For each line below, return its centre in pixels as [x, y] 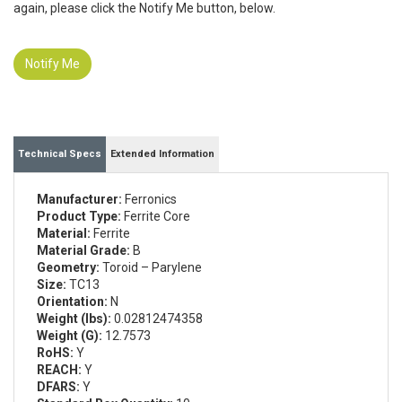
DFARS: [58, 387]
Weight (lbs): [74, 319]
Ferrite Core [156, 217]
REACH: [59, 370]
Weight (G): [70, 336]
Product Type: [79, 217]
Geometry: [68, 268]
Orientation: [72, 302]
